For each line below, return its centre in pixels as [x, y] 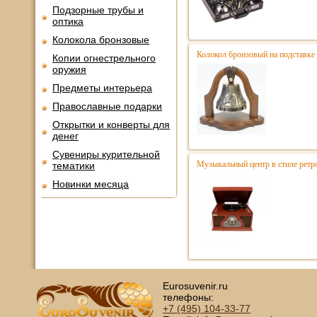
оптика [68, 21]
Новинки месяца [91, 184]
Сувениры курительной [106, 154]
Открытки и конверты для [111, 125]
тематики [74, 166]
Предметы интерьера [102, 88]
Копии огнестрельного [104, 58]
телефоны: [188, 297]
